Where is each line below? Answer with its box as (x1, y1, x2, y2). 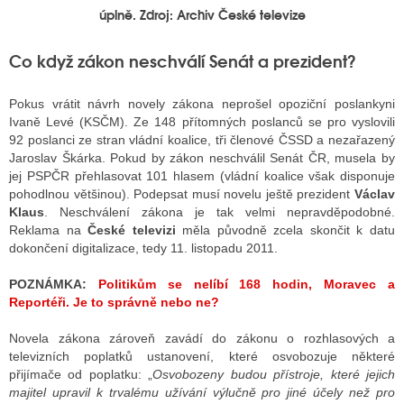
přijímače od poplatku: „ (9, 366, 153, 381)
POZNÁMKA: (9, 276, 98, 291)
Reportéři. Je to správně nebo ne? (9, 294, 219, 309)
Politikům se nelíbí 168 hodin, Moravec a (97, 276, 396, 291)
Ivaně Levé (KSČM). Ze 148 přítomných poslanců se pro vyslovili (9, 114, 395, 129)
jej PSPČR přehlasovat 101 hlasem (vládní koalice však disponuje (9, 168, 395, 183)
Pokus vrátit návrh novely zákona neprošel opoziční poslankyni (9, 96, 395, 111)
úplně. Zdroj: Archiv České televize (98, 4, 306, 24)
